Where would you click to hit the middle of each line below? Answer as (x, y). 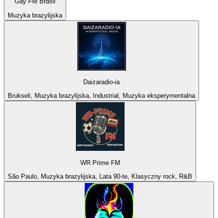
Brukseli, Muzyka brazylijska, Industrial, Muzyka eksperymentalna (101, 96)
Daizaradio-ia (101, 82)
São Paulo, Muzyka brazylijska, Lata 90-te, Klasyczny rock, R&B (100, 177)
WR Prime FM (100, 163)
